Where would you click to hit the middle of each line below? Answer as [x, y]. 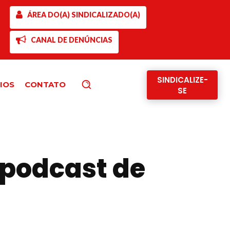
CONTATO [45, 84]
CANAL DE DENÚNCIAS [71, 40]
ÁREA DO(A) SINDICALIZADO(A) [83, 15]
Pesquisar [109, 84]
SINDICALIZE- [182, 80]
